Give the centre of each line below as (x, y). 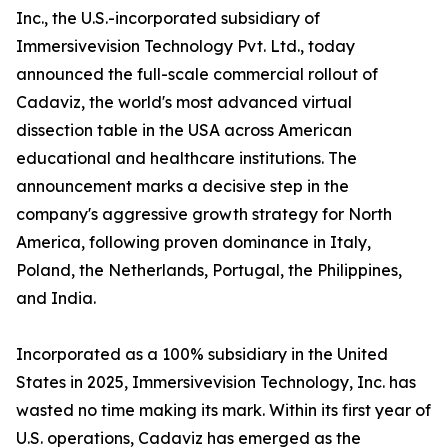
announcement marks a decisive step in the (182, 186)
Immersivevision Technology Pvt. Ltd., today (185, 46)
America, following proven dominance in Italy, (193, 242)
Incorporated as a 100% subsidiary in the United (202, 354)
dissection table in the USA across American (184, 130)
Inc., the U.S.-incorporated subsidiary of (168, 18)
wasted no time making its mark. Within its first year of (223, 410)
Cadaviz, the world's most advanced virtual (184, 102)
